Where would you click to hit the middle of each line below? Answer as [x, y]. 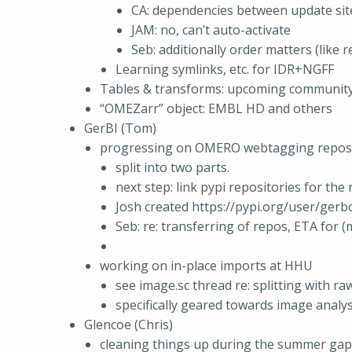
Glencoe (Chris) [128, 324]
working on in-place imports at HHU [206, 266]
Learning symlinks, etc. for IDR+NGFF [225, 69]
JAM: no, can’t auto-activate [211, 30]
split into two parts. [172, 167]
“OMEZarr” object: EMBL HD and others [216, 108]
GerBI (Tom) [120, 128]
